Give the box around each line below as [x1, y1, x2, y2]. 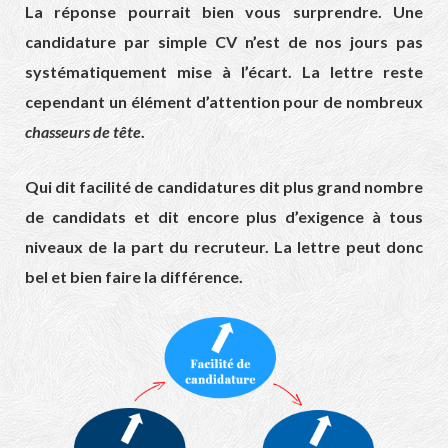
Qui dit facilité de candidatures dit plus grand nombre [25, 177, 423, 197]
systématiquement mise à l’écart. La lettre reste [25, 62, 423, 82]
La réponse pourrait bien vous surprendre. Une [25, 2, 423, 22]
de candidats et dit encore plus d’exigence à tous [25, 207, 423, 227]
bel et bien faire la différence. [25, 267, 243, 287]
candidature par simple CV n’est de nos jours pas [25, 32, 423, 52]
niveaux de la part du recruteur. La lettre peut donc [25, 237, 423, 257]
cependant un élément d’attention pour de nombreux [25, 92, 423, 112]
